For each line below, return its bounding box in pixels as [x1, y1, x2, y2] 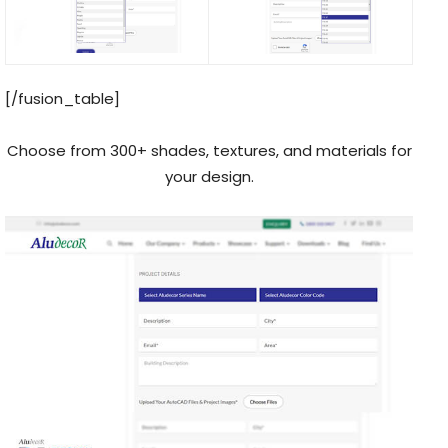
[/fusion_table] [5, 87, 120, 109]
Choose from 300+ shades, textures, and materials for [6, 139, 412, 161]
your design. [164, 165, 254, 187]
